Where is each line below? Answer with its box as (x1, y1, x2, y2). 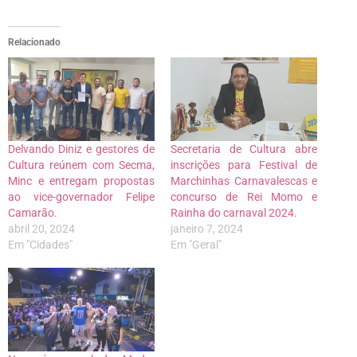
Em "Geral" (171, 238, 222, 252)
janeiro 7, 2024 (171, 222, 243, 236)
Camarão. (8, 206, 57, 220)
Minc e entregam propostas (8, 175, 155, 188)
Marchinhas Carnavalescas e (171, 175, 317, 188)
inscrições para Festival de (171, 159, 317, 172)
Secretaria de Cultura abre (171, 143, 317, 156)
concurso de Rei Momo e (171, 190, 317, 204)
